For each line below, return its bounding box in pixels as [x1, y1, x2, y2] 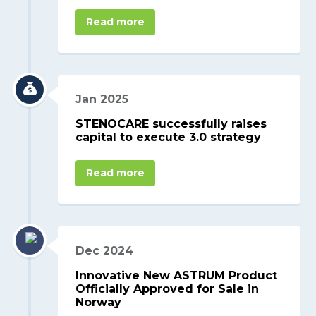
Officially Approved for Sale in [75, 281, 260, 296]
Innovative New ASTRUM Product [75, 268, 278, 282]
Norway [75, 295, 126, 309]
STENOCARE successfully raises [75, 117, 267, 131]
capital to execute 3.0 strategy [75, 130, 262, 145]
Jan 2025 [75, 92, 129, 107]
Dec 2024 [75, 243, 134, 257]
